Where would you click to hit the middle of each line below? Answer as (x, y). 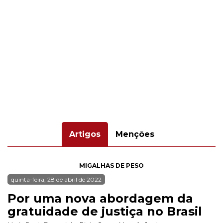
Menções (135, 134)
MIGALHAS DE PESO (111, 166)
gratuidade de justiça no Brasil (105, 211)
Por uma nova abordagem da (100, 198)
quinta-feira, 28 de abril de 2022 (56, 179)
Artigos (85, 134)
